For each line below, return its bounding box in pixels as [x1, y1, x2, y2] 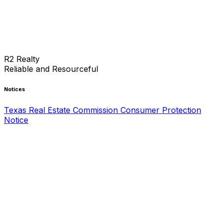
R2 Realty [4, 54, 40, 64]
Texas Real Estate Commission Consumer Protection [4, 105, 201, 115]
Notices [4, 86, 25, 93]
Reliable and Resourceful [4, 63, 98, 74]
